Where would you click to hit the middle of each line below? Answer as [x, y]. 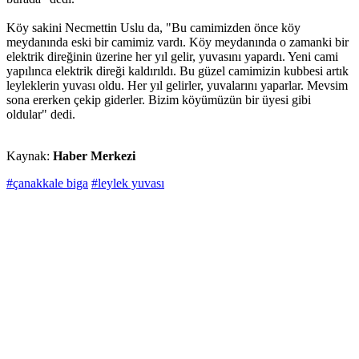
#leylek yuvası [128, 184]
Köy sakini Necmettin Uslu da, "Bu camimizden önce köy [153, 28]
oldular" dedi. [42, 115]
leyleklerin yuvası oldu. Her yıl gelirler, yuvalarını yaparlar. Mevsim [177, 86]
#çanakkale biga [47, 184]
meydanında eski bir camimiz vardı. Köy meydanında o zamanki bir [177, 42]
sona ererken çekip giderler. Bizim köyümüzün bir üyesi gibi [159, 100]
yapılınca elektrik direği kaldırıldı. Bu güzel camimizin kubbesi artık [177, 71]
